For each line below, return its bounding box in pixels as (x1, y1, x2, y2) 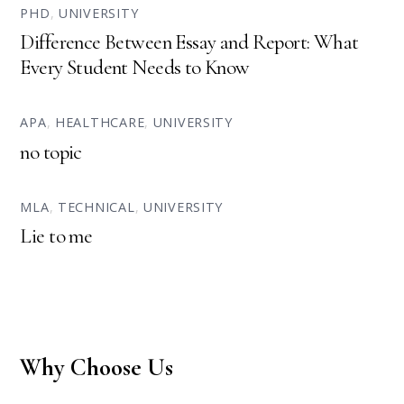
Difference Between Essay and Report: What (20, 30, 359, 56)
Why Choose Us (20, 353, 174, 383)
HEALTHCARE (55, 114, 145, 132)
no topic (20, 139, 82, 165)
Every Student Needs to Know (20, 55, 250, 81)
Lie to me (20, 224, 93, 250)
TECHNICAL (58, 197, 135, 216)
